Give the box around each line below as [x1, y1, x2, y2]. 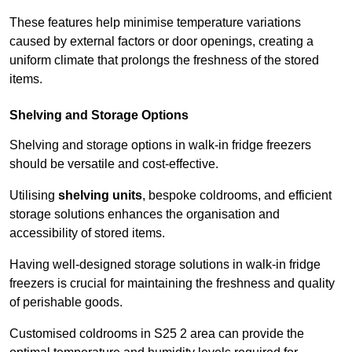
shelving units [58, 189, 142, 203]
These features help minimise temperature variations [9, 16, 301, 30]
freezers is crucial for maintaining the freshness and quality [9, 277, 335, 291]
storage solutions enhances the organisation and [9, 207, 280, 222]
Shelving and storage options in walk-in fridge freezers [9, 138, 311, 152]
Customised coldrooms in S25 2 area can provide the [9, 327, 304, 341]
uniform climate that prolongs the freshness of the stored [9, 53, 319, 68]
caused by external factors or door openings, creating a [9, 35, 313, 49]
